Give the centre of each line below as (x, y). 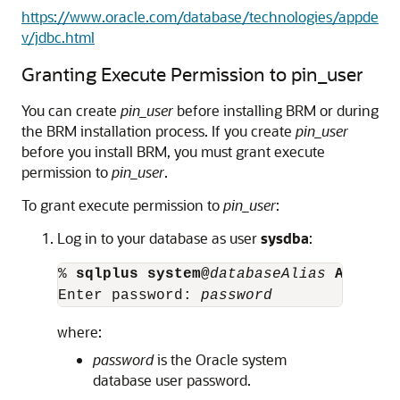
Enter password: (129, 296)
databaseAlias (272, 274)
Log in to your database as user (159, 238)
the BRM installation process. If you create (158, 131)
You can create (71, 110)
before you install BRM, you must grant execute (173, 151)
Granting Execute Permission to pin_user (192, 74)
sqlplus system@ (143, 274)
